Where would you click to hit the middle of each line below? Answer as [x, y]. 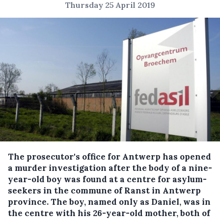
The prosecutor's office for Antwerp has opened [110, 157]
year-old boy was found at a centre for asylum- [107, 179]
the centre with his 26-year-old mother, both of [109, 213]
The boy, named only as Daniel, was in [131, 202]
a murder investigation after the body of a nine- [110, 168]
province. [29, 202]
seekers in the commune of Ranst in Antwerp [104, 191]
